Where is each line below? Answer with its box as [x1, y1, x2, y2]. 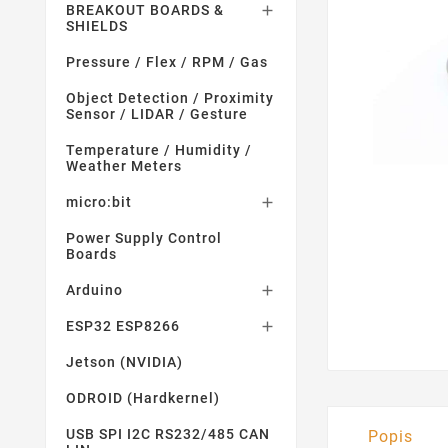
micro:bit [66, 194, 132, 210]
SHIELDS [66, 18, 128, 34]
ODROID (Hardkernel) [66, 390, 220, 406]
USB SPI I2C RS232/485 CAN [66, 426, 270, 442]
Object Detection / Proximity [66, 90, 274, 106]
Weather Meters [66, 158, 182, 174]
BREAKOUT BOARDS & [66, 2, 224, 18]
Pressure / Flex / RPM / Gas [66, 54, 268, 70]
